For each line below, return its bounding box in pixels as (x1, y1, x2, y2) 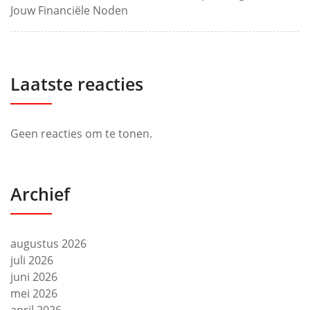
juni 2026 (10, 269, 57, 284)
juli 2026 (10, 253, 53, 268)
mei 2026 (10, 286, 57, 301)
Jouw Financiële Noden (10, 3, 128, 18)
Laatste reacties (10, 72, 143, 95)
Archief (10, 182, 70, 206)
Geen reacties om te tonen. (10, 126, 152, 141)
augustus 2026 (10, 236, 86, 251)
